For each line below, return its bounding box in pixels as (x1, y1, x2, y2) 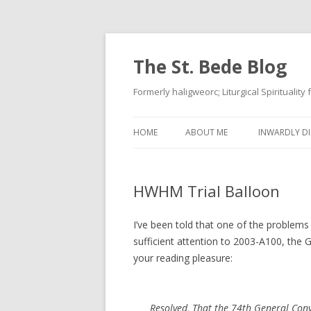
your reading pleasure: (133, 251, 233, 264)
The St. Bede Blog (133, 54, 287, 79)
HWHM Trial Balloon (133, 180, 280, 201)
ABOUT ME (185, 126, 228, 138)
